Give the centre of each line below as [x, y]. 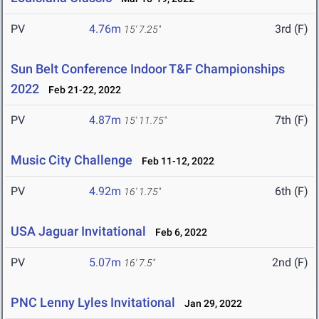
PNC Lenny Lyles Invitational [93, 303]
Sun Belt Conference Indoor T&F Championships [148, 69]
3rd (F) [292, 29]
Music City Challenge [72, 160]
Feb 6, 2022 [178, 232]
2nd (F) [290, 263]
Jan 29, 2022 [210, 304]
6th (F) [292, 192]
